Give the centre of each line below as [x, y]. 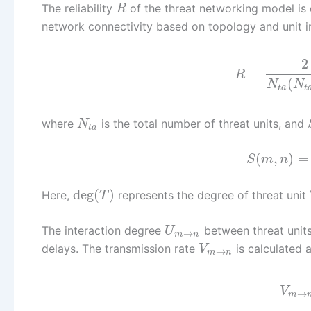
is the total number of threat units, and [203, 123]
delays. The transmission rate [120, 249]
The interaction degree [103, 231]
